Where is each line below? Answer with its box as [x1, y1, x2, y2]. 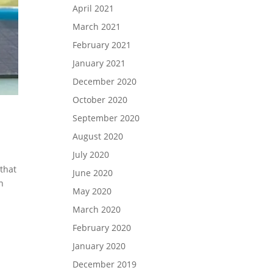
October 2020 [73, 93, 128, 105]
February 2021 [73, 38, 132, 51]
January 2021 [73, 57, 126, 69]
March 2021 [73, 20, 121, 32]
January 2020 [73, 239, 126, 252]
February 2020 [73, 221, 132, 233]
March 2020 [73, 203, 121, 215]
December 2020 [73, 75, 137, 87]
